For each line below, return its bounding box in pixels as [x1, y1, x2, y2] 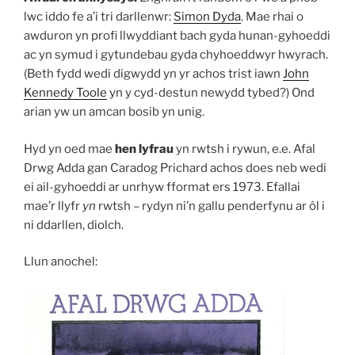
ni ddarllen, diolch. [24, 217, 124, 232]
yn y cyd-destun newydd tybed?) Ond [107, 86, 315, 101]
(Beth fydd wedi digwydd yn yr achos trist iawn [24, 67, 283, 82]
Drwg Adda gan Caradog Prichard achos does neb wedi [24, 160, 326, 175]
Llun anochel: [24, 254, 97, 269]
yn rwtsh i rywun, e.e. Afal [174, 141, 315, 156]
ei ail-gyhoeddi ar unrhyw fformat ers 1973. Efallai [24, 179, 300, 194]
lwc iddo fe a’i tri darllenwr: [24, 10, 174, 25]
